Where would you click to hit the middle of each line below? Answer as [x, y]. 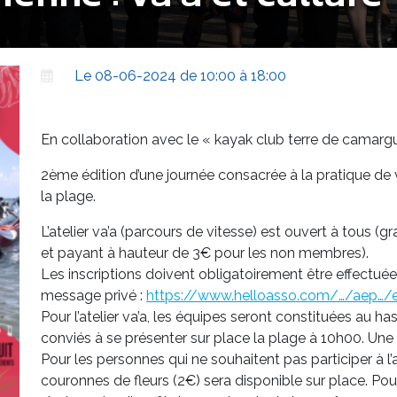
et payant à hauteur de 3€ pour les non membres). [204, 253]
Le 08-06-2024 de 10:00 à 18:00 [180, 76]
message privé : [93, 296]
